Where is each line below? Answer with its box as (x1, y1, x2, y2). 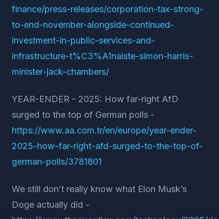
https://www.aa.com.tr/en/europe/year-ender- (12, 125, 197, 135)
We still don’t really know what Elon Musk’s (12, 184, 187, 194)
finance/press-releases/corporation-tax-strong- (12, 4, 203, 14)
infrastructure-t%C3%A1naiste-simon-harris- (12, 51, 193, 61)
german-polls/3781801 (12, 156, 102, 167)
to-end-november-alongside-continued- (12, 20, 174, 30)
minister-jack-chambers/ (12, 66, 109, 77)
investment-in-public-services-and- (12, 35, 155, 45)
